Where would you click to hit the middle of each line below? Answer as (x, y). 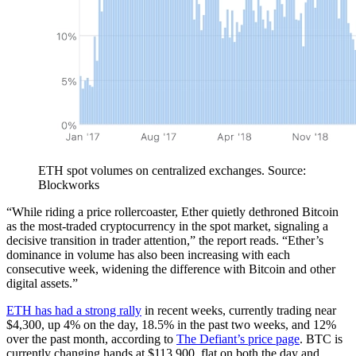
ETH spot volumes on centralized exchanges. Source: (172, 171)
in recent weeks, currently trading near (239, 311)
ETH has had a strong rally (74, 311)
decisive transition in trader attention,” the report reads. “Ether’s (165, 241)
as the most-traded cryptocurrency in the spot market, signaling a (167, 226)
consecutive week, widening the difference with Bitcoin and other (171, 269)
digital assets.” (42, 284)
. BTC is (321, 339)
